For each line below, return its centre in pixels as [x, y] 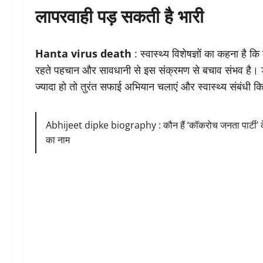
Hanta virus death [83, 53]
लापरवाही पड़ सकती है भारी [119, 15]
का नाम [58, 139]
